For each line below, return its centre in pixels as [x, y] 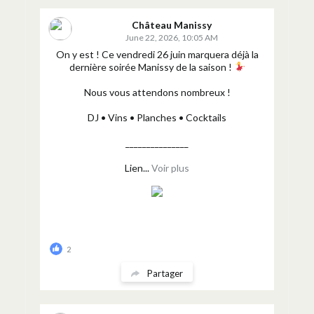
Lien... [137, 168]
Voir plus [170, 168]
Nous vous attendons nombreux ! [157, 92]
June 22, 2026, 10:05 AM [172, 37]
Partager [165, 273]
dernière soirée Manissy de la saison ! [151, 67]
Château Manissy [172, 25]
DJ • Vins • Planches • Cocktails [157, 117]
